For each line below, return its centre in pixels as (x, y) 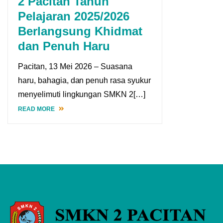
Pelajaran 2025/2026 (74, 16)
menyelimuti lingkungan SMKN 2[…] (82, 95)
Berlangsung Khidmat (80, 31)
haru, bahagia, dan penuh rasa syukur (84, 81)
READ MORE (37, 109)
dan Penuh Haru (64, 46)
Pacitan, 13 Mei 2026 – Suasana (75, 67)
